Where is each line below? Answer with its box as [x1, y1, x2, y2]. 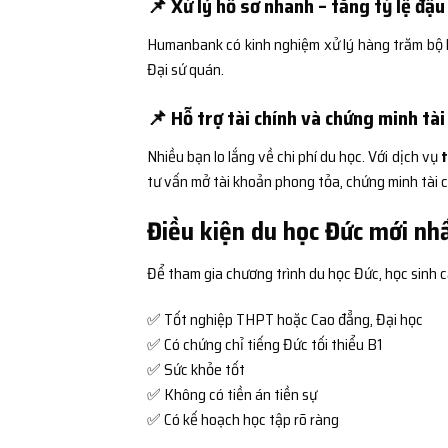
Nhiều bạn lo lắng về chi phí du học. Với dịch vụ [147, 144, 441, 170]
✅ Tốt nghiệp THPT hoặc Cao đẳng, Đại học [147, 306, 423, 332]
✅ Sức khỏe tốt [147, 356, 245, 382]
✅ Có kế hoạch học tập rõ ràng [147, 406, 339, 432]
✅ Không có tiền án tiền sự [147, 381, 317, 407]
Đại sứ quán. [147, 56, 224, 82]
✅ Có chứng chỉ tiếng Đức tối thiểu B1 [147, 331, 383, 357]
